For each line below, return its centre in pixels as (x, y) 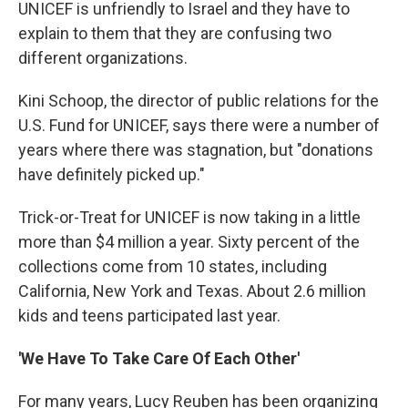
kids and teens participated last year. (149, 316)
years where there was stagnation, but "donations (196, 150)
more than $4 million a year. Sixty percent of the (189, 242)
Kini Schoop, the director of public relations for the (199, 101)
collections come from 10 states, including (173, 266)
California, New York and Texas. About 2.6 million (192, 291)
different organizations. (103, 58)
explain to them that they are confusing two (175, 33)
